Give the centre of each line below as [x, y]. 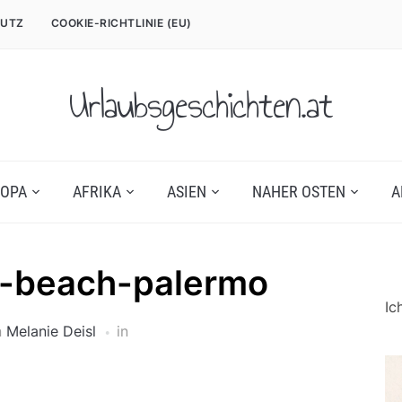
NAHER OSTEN [298, 192]
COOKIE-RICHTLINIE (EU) [121, 23]
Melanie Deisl [51, 331]
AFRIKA [96, 192]
